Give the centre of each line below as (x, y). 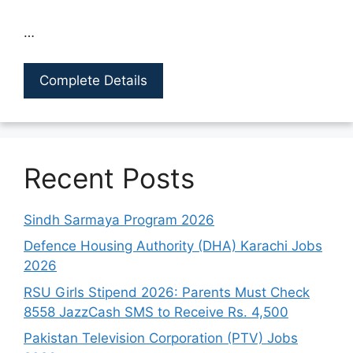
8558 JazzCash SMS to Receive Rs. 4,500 (156, 312)
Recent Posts (109, 178)
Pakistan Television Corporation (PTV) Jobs (161, 338)
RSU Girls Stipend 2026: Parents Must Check (167, 292)
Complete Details (93, 80)
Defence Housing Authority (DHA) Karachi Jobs (173, 246)
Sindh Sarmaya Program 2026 (119, 219)
